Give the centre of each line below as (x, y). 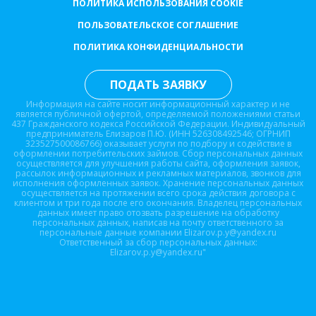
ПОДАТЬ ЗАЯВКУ (158, 85)
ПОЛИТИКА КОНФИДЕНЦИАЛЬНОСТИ (158, 47)
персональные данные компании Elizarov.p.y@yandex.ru (158, 233)
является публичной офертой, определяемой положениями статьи (158, 114)
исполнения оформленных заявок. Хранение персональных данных (158, 183)
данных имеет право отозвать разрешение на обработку (158, 213)
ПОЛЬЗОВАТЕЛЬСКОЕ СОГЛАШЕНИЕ (158, 25)
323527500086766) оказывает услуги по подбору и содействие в (158, 144)
